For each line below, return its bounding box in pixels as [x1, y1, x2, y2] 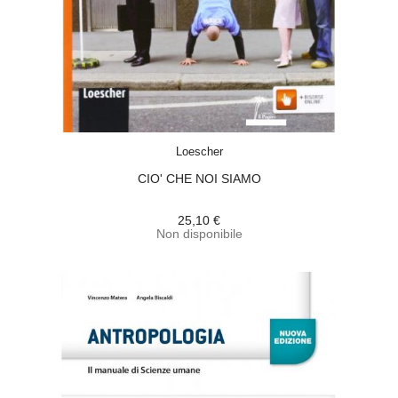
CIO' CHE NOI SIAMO [137, 171, 261, 186]
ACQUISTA [188, 134, 242, 147]
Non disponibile [155, 227, 243, 241]
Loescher [175, 145, 223, 158]
